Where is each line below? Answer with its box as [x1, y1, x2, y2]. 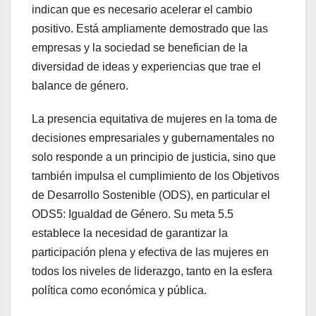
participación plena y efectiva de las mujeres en [32, 246, 269, 259]
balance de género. [32, 80, 128, 92]
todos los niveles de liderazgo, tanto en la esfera [32, 265, 272, 278]
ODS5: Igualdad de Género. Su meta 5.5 [32, 208, 233, 221]
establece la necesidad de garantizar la [32, 227, 228, 240]
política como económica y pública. [32, 284, 207, 297]
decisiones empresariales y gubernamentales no [32, 132, 274, 145]
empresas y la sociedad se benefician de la [32, 42, 248, 54]
